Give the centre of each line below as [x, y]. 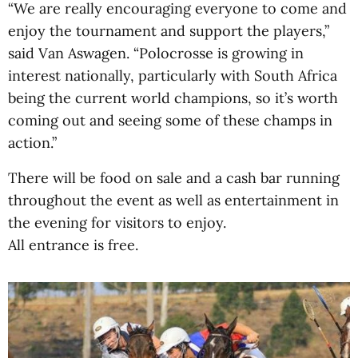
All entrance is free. [73, 245]
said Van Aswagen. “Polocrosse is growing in [156, 53]
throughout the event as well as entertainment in [173, 200]
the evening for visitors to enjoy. [117, 223]
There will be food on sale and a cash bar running [174, 178]
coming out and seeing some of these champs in [170, 120]
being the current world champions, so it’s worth [173, 98]
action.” [32, 143]
